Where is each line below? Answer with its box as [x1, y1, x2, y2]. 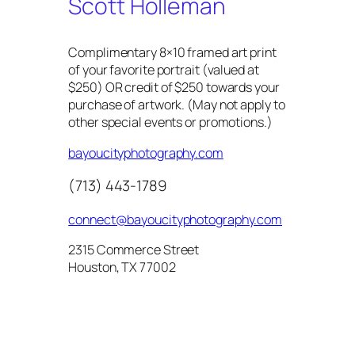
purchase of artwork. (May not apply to [68, 96, 285, 114]
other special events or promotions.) [68, 113, 273, 132]
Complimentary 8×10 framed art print [68, 44, 277, 62]
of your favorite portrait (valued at [68, 61, 259, 79]
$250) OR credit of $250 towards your [68, 78, 280, 97]
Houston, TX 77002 [68, 258, 176, 276]
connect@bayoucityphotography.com [68, 210, 283, 228]
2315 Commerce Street [68, 240, 200, 258]
